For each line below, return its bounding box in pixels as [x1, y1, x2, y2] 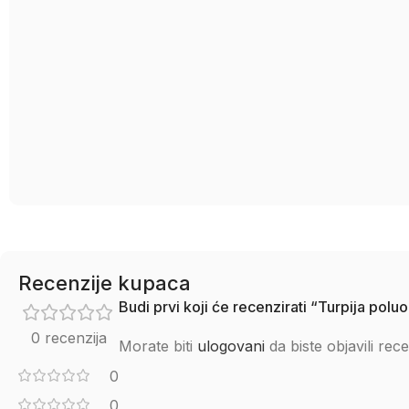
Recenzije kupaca [18, 271, 191, 295]
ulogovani [197, 337, 265, 355]
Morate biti [119, 337, 197, 355]
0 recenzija [30, 329, 107, 347]
